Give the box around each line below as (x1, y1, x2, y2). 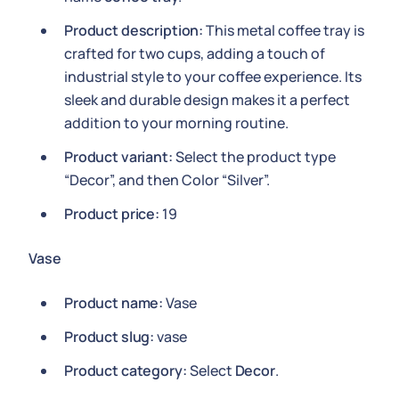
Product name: (64, 293, 164, 313)
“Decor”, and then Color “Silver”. (64, 170, 270, 190)
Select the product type (172, 147, 336, 167)
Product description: (64, 20, 204, 40)
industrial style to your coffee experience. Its (64, 67, 362, 86)
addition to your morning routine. (64, 113, 289, 133)
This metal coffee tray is (203, 20, 365, 40)
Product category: (64, 361, 187, 380)
